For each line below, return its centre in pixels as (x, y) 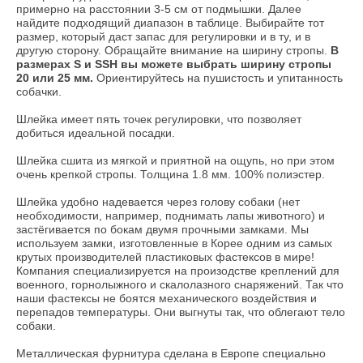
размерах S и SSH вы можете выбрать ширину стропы (174, 64)
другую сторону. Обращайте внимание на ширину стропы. (173, 50)
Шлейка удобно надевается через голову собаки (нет (158, 201)
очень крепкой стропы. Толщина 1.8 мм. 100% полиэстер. (172, 174)
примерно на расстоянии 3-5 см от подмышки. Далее (159, 9)
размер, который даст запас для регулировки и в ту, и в (163, 36)
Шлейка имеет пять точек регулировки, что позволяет (159, 119)
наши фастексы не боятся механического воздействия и (167, 298)
